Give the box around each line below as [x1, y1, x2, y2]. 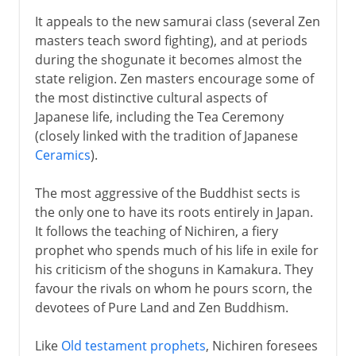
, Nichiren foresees [205, 336, 318, 354]
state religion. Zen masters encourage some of [34, 69, 314, 87]
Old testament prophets [60, 336, 206, 354]
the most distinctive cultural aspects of [34, 88, 267, 106]
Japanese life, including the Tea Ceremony [34, 107, 284, 126]
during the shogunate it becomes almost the [34, 50, 302, 68]
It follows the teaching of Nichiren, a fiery [34, 222, 278, 240]
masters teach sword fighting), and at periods [34, 31, 308, 49]
